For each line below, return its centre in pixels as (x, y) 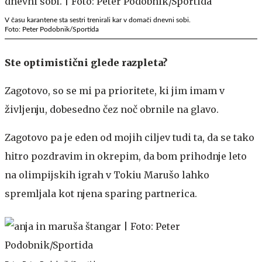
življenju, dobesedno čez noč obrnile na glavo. (112, 109)
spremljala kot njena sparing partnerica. (101, 193)
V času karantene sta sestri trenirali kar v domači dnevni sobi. (98, 20)
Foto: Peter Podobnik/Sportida (52, 29)
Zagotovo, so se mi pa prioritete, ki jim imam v (115, 90)
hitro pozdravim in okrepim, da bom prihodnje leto (126, 156)
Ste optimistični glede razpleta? (86, 62)
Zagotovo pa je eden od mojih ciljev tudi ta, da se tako (130, 137)
